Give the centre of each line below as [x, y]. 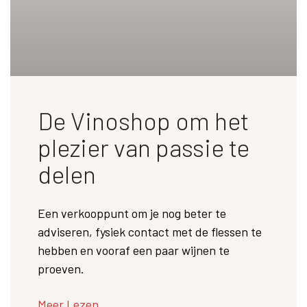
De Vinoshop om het [143, 121]
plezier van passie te [144, 147]
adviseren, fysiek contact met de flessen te [150, 232]
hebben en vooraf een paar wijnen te [134, 250]
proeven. [61, 269]
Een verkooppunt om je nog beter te [132, 213]
